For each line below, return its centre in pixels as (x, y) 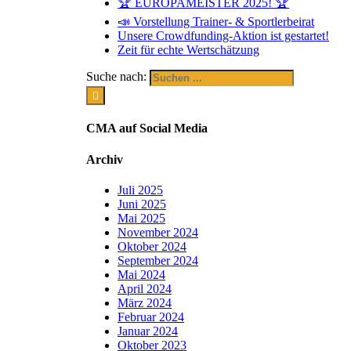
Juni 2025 (142, 204)
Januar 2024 (148, 331)
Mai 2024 (141, 274)
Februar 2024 (151, 317)
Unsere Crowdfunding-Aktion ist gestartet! (223, 35)
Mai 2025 (141, 218)
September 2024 (158, 260)
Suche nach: (116, 77)
